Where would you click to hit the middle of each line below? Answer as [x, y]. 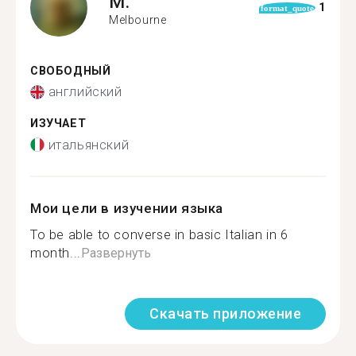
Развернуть [116, 253]
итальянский [89, 145]
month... [56, 253]
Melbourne [138, 20]
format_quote [287, 8]
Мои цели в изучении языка [127, 208]
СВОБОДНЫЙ [71, 71]
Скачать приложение [225, 313]
